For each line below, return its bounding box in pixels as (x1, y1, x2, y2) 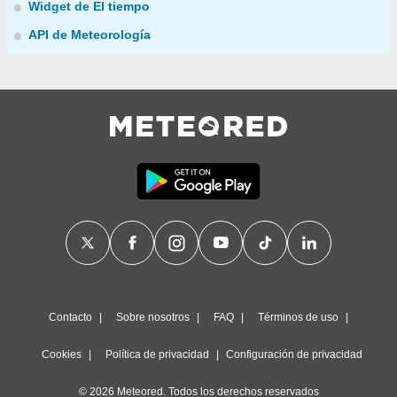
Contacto (49, 311, 92, 323)
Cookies (42, 348, 82, 361)
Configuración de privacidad (226, 348, 362, 361)
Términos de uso (258, 311, 339, 323)
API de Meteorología (28, 27, 151, 42)
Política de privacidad (105, 348, 209, 361)
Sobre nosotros (116, 311, 190, 323)
